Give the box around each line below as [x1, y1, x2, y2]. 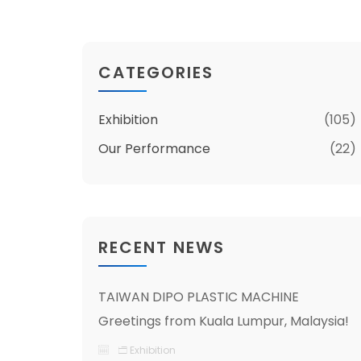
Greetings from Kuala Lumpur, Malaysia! [98, 312, 349, 330]
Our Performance [98, 139, 210, 158]
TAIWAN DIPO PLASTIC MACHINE [98, 288, 299, 306]
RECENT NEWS [98, 236, 225, 259]
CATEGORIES [98, 61, 214, 84]
